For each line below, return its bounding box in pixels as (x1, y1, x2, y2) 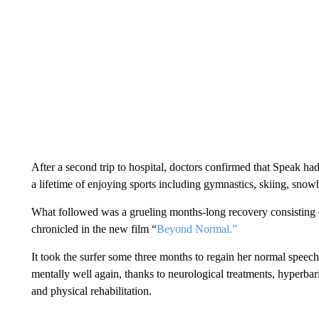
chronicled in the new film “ (31, 223, 157, 235)
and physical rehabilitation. (31, 285, 152, 297)
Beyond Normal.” (156, 223, 237, 235)
